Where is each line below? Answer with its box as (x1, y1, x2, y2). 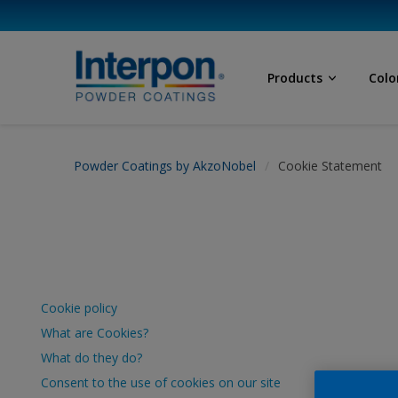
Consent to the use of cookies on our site (41, 374, 281, 391)
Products (267, 69, 323, 86)
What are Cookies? (41, 324, 148, 341)
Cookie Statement (278, 157, 382, 174)
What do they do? (41, 349, 142, 366)
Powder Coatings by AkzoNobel (74, 157, 256, 174)
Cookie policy (41, 299, 117, 316)
